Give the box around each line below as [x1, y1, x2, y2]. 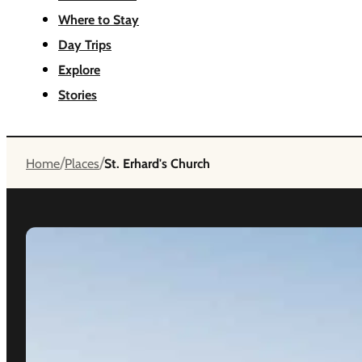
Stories [58, 86, 97, 103]
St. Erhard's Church [104, 155, 210, 171]
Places [65, 155, 99, 171]
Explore [58, 61, 100, 78]
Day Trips [58, 36, 112, 53]
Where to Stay [58, 11, 139, 27]
